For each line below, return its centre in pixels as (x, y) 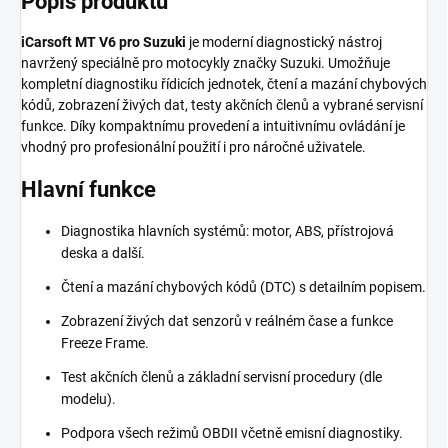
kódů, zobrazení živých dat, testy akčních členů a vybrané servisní (222, 104)
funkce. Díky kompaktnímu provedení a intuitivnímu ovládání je (213, 125)
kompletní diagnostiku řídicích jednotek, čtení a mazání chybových (224, 83)
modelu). (88, 399)
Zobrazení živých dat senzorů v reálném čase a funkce (227, 321)
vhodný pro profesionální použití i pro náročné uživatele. (193, 146)
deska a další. (103, 253)
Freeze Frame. (105, 343)
